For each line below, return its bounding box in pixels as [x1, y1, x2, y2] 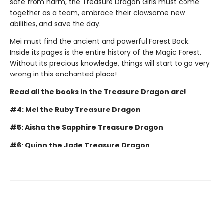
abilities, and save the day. [10, 18, 101, 29]
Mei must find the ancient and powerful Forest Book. [10, 36, 190, 46]
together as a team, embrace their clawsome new [10, 7, 185, 18]
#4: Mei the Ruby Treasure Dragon [10, 104, 141, 114]
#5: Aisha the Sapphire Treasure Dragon [10, 122, 163, 132]
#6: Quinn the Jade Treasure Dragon [10, 140, 150, 150]
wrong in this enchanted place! [10, 69, 117, 79]
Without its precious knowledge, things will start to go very [10, 58, 210, 68]
